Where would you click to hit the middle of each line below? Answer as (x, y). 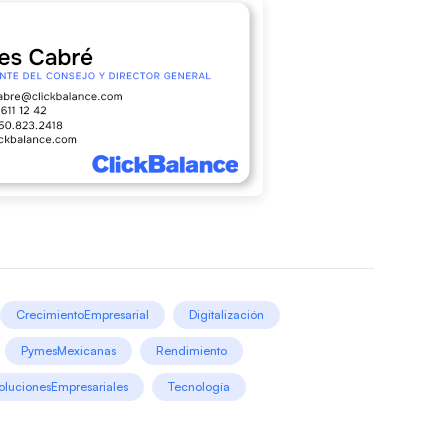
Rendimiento (191, 350)
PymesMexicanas (68, 350)
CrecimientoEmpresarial (82, 314)
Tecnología (199, 386)
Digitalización (226, 314)
